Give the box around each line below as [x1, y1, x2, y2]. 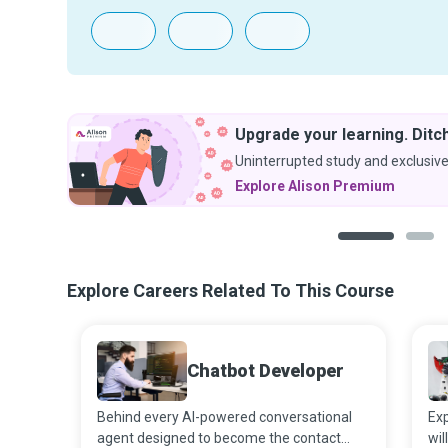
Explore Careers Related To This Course [67, 280, 394, 301]
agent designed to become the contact [97, 430, 341, 446]
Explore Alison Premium [235, 178, 395, 194]
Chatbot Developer [187, 360, 344, 381]
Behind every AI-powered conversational [97, 409, 352, 425]
